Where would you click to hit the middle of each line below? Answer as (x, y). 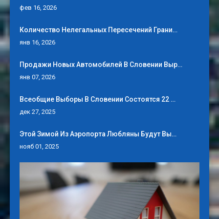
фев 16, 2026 (38, 8)
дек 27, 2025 (37, 112)
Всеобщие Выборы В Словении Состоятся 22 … (98, 99)
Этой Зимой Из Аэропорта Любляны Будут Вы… (98, 134)
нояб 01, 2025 (39, 147)
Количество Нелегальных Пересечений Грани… (99, 30)
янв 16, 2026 (37, 43)
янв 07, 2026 (37, 77)
